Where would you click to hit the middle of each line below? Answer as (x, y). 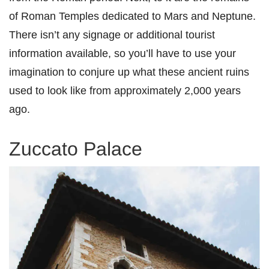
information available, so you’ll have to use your (122, 53)
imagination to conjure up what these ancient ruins (129, 71)
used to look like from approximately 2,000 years (125, 90)
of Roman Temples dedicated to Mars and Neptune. (132, 16)
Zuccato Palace (76, 149)
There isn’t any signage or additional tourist (112, 34)
